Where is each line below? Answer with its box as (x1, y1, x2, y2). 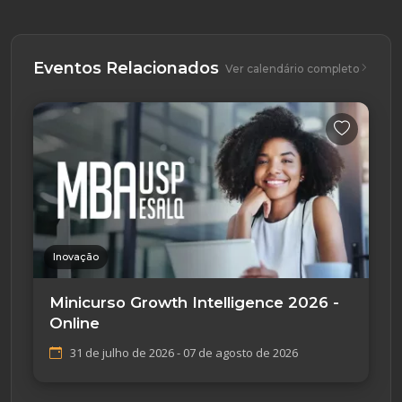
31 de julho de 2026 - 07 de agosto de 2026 (70, 345, 298, 362)
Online (49, 314, 100, 333)
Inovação (53, 250, 99, 264)
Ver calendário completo (225, 61, 360, 75)
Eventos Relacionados (33, 57, 219, 78)
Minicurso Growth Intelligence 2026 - (49, 293, 339, 312)
